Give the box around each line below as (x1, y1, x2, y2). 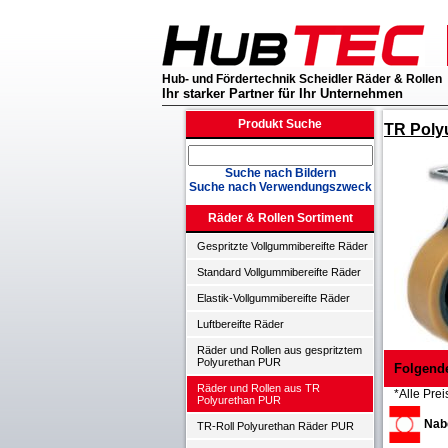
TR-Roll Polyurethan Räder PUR (197, 420, 354, 432)
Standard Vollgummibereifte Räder (197, 266, 361, 278)
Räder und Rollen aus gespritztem (197, 344, 362, 356)
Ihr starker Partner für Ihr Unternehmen (162, 86, 403, 101)
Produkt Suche (238, 117, 322, 131)
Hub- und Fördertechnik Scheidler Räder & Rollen (162, 72, 442, 86)
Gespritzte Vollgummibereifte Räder (197, 240, 368, 252)
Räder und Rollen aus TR (197, 382, 320, 394)
